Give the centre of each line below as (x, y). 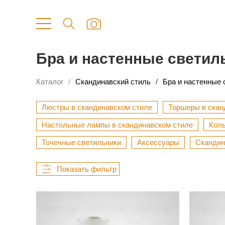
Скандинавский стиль (113, 82)
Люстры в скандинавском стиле (97, 107)
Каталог (50, 82)
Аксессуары (158, 143)
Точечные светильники (81, 143)
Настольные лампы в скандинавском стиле (117, 125)
